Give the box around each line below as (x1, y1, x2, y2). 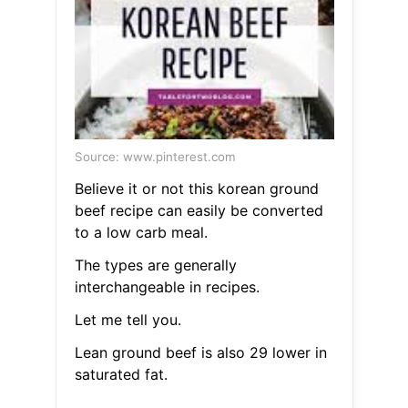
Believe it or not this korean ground (74, 179, 319, 199)
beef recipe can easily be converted (74, 201, 323, 220)
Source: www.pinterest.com (74, 149, 236, 165)
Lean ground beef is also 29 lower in (74, 343, 327, 362)
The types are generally (74, 256, 237, 275)
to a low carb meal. (74, 223, 208, 242)
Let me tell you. (74, 311, 181, 330)
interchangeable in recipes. (74, 278, 260, 297)
